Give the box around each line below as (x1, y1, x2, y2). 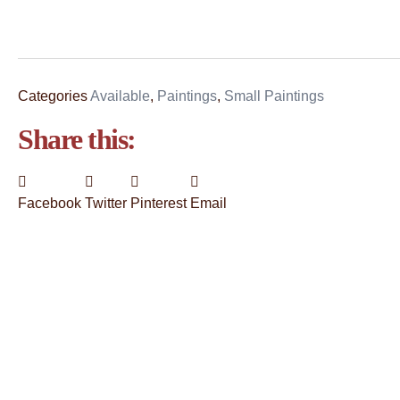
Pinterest (130, 196, 187, 211)
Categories (18, 88, 87, 104)
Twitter (85, 196, 127, 211)
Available (90, 88, 150, 104)
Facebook (18, 196, 81, 211)
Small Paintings (224, 88, 324, 104)
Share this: (18, 123, 136, 155)
